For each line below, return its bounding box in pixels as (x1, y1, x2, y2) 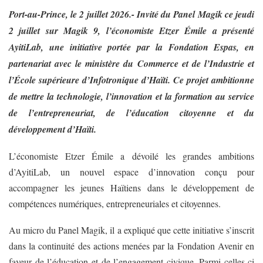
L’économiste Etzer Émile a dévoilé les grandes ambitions (9, 149, 254, 162)
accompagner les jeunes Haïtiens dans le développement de (9, 181, 254, 194)
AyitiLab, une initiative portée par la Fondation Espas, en (9, 40, 254, 53)
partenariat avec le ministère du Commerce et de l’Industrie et (9, 56, 254, 70)
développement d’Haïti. (9, 122, 96, 136)
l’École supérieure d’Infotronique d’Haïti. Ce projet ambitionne (9, 73, 254, 86)
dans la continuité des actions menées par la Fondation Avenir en (9, 239, 254, 252)
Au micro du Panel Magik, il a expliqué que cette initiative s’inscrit (9, 223, 254, 236)
